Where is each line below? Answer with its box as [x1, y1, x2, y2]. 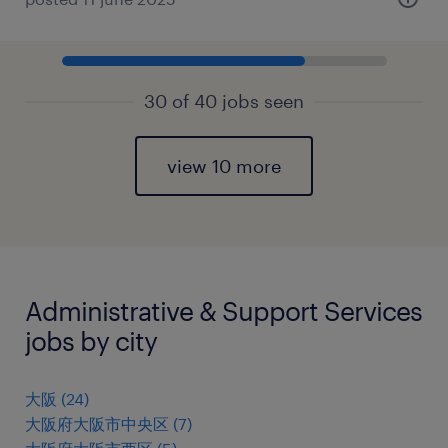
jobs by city [25, 325, 157, 356]
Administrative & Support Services [25, 295, 422, 326]
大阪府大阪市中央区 [25, 414, 169, 433]
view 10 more [167, 155, 281, 177]
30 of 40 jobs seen [144, 90, 304, 112]
